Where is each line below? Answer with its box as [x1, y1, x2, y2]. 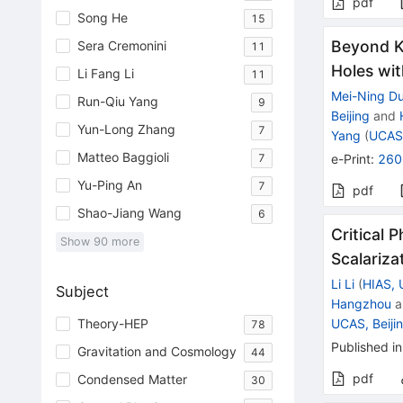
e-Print [331, 151, 372, 167]
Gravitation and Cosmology [76, 344, 237, 360]
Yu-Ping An [76, 177, 142, 193]
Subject [55, 282, 109, 301]
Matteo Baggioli [76, 149, 169, 166]
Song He [76, 10, 128, 26]
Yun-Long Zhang [76, 121, 175, 138]
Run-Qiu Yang [76, 94, 158, 110]
